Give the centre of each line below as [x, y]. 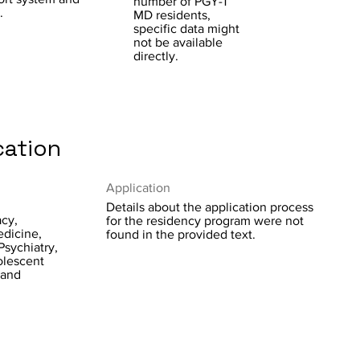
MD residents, [172, 15]
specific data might [186, 29]
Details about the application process [210, 207]
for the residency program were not [205, 221]
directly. [156, 56]
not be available [178, 42]
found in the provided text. [181, 234]
